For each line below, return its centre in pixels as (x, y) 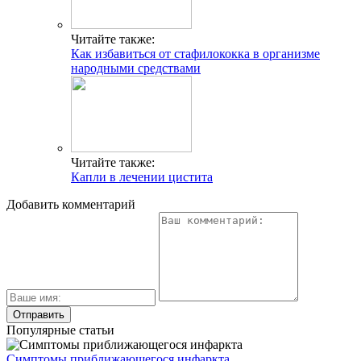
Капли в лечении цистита (142, 176)
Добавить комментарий (71, 204)
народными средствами (136, 68)
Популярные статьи (60, 330)
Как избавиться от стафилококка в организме (195, 53)
